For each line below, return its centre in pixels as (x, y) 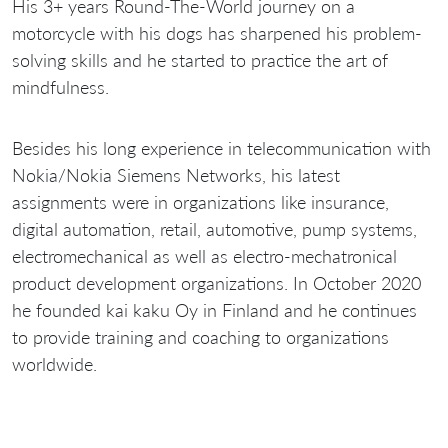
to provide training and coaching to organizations (200, 337)
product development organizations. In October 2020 (216, 283)
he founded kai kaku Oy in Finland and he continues (214, 310)
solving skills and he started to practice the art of (200, 60)
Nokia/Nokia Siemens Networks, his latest (176, 175)
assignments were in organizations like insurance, (200, 202)
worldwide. (54, 364)
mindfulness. (60, 87)
